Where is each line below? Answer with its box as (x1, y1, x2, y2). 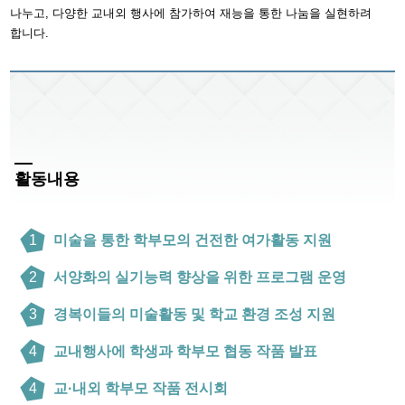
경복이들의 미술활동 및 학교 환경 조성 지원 (53, 306, 336, 322)
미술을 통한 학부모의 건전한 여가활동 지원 (53, 232, 333, 248)
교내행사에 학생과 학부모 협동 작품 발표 (53, 344, 318, 359)
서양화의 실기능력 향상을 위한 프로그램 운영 (53, 269, 347, 285)
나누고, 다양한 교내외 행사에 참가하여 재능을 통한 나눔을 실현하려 (10, 6, 372, 20)
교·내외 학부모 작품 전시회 (53, 381, 229, 396)
